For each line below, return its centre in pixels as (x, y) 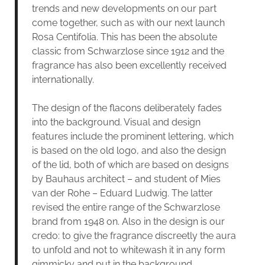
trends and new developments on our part (124, 8)
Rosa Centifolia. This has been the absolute (124, 37)
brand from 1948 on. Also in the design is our (128, 221)
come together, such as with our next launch (128, 22)
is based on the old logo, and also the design (129, 150)
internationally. (63, 79)
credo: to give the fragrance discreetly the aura (134, 235)
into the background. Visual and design (116, 122)
